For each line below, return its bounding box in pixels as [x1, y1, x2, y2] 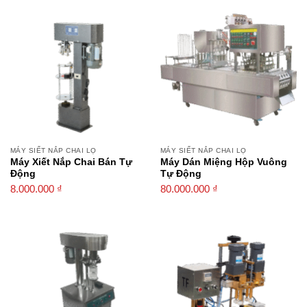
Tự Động [160, 169, 201, 179]
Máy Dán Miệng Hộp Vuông [160, 157, 287, 167]
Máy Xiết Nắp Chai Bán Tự [10, 157, 132, 167]
